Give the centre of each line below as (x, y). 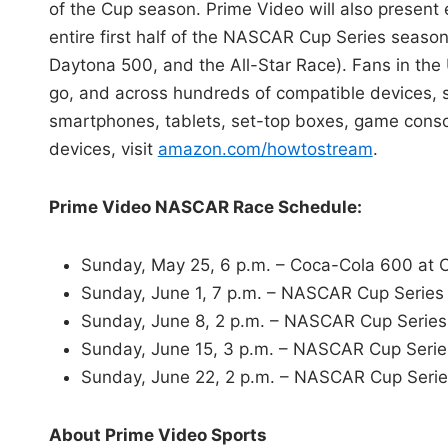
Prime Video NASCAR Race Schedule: (207, 207)
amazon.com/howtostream (265, 149)
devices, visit (103, 149)
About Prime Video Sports (157, 435)
